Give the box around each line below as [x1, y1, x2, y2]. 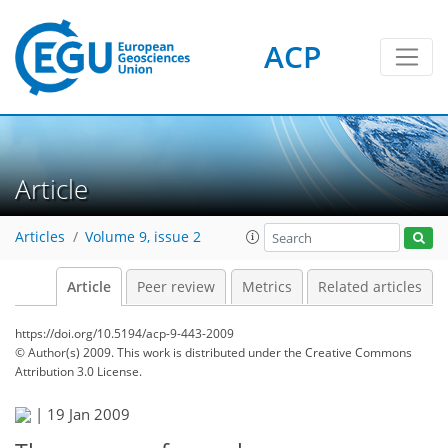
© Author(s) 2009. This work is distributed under [15, 344, 284, 361]
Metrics [241, 278, 292, 296]
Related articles [318, 278, 422, 296]
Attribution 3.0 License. [15, 363, 142, 380]
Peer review [137, 278, 215, 296]
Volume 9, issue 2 [85, 228, 201, 247]
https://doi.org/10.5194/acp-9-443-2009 [15, 325, 234, 342]
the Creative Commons [284, 344, 412, 361]
